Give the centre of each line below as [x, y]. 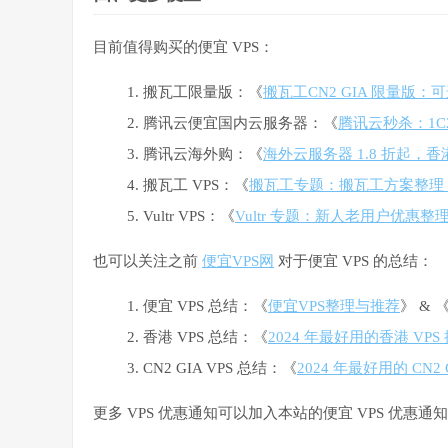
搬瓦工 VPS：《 [196, 185]
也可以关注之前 [147, 261]
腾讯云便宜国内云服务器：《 [240, 123]
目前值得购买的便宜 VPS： [183, 47]
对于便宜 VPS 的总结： [353, 261]
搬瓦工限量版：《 [203, 92]
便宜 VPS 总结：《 [205, 306]
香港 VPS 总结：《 [205, 337]
